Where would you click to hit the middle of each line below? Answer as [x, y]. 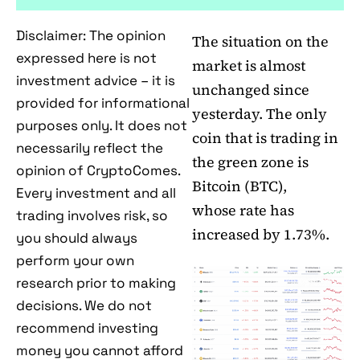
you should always [77, 238]
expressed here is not [86, 58]
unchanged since [251, 90]
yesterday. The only [260, 114]
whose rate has [243, 211]
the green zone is [250, 162]
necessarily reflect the [90, 148]
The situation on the [260, 42]
